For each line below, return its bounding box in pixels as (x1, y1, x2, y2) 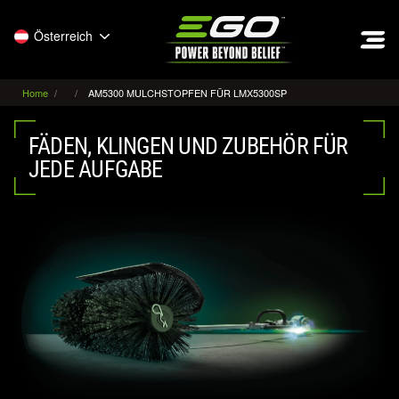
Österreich (34, 27, 93, 45)
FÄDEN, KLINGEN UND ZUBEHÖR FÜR (28, 133, 348, 159)
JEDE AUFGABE (28, 156, 163, 183)
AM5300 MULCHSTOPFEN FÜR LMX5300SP (88, 85, 287, 100)
